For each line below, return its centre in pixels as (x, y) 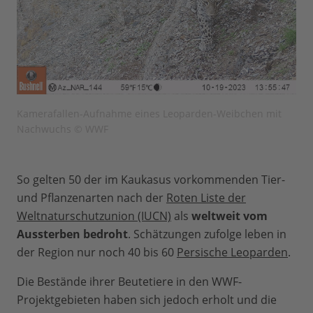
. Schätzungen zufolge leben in (207, 234)
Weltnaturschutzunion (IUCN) (94, 216)
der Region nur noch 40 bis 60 (97, 253)
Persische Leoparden (232, 253)
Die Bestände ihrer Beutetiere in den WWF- (129, 282)
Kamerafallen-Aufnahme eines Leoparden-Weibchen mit (149, 114)
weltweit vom (230, 216)
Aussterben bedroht (72, 234)
